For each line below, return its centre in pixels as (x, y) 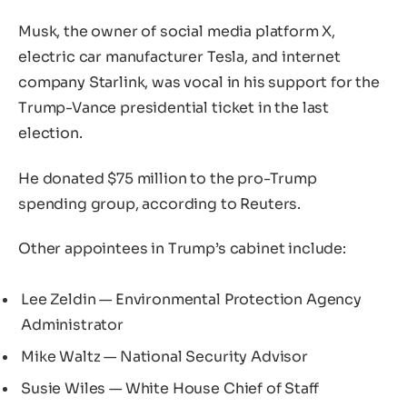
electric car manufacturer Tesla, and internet (179, 56)
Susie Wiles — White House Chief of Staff (170, 389)
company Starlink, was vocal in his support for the (199, 82)
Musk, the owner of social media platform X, (177, 31)
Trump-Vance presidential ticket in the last (174, 107)
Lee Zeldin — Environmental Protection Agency (191, 300)
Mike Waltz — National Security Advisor (164, 357)
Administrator (72, 325)
